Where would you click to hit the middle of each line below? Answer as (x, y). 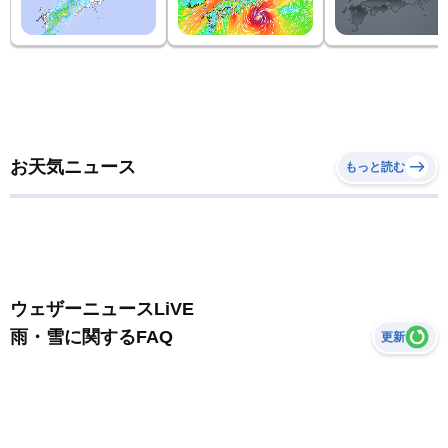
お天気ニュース (73, 166)
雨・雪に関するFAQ (91, 336)
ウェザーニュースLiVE (102, 308)
